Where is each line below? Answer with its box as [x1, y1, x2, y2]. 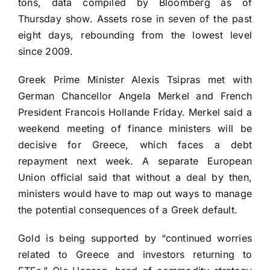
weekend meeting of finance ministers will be [18, 122, 252, 135]
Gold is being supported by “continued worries [18, 232, 252, 245]
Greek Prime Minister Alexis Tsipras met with [18, 74, 252, 86]
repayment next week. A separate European [18, 155, 252, 168]
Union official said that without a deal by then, [18, 171, 252, 184]
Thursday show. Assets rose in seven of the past [18, 13, 252, 25]
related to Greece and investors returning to [18, 248, 252, 261]
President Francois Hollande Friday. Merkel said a [18, 106, 252, 119]
